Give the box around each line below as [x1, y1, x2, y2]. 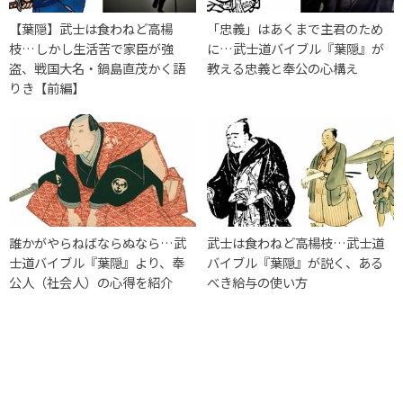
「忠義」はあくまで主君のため [207, 18, 384, 38]
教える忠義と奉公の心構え [207, 58, 359, 77]
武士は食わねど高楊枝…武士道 [207, 233, 385, 253]
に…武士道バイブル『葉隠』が [207, 38, 385, 58]
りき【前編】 [9, 77, 85, 97]
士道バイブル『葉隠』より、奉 [9, 253, 184, 273]
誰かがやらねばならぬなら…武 [9, 233, 186, 253]
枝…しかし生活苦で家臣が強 [9, 38, 174, 58]
